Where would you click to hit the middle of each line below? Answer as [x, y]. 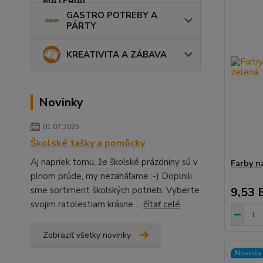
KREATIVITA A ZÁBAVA [117, 54]
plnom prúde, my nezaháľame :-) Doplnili [111, 176]
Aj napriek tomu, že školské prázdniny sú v [114, 162]
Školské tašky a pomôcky [88, 143]
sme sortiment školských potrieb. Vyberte [115, 190]
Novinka [248, 253]
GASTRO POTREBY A [112, 15]
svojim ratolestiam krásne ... [87, 204]
